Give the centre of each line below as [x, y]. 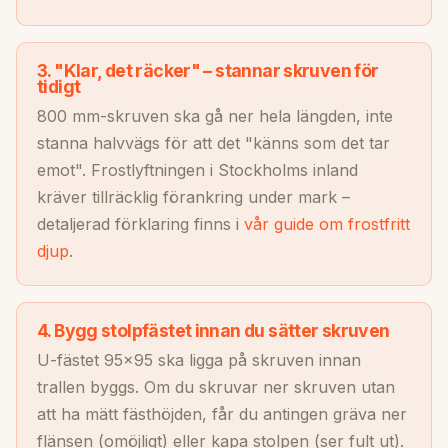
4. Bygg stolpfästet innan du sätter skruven [213, 331]
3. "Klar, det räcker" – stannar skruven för [208, 71]
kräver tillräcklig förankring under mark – [193, 197]
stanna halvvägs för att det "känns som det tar [213, 143]
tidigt [59, 87]
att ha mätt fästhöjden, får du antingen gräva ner [222, 414]
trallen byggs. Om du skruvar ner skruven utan [216, 387]
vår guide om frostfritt [327, 224]
